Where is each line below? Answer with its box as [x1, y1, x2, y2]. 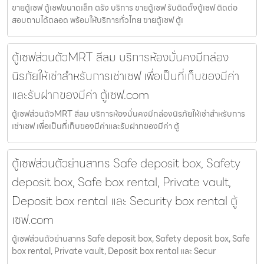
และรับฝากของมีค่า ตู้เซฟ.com [12, 85, 149, 105]
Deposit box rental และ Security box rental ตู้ [12, 192, 237, 211]
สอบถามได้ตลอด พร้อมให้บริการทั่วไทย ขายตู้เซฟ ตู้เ [12, 14, 183, 27]
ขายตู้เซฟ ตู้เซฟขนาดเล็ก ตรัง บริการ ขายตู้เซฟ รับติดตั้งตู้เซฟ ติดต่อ [12, 1, 237, 15]
